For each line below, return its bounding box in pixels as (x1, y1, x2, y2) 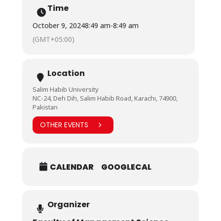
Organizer (47, 198, 90, 210)
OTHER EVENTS (39, 120, 88, 130)
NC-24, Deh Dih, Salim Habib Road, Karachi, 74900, (32, 93, 178, 103)
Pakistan (32, 102, 58, 111)
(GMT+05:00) (32, 34, 74, 44)
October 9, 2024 (32, 20, 85, 30)
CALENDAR (49, 161, 94, 173)
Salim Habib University (32, 84, 99, 94)
